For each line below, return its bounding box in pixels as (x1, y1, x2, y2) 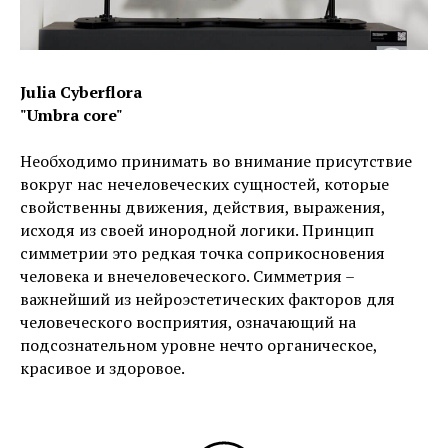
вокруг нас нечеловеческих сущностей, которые (20, 172, 389, 195)
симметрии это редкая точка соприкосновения (20, 241, 385, 264)
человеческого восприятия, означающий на (20, 310, 356, 333)
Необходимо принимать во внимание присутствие (20, 149, 412, 172)
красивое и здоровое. (20, 356, 185, 379)
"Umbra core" (20, 103, 123, 126)
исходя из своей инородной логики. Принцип (20, 218, 374, 241)
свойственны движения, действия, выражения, (20, 195, 385, 218)
